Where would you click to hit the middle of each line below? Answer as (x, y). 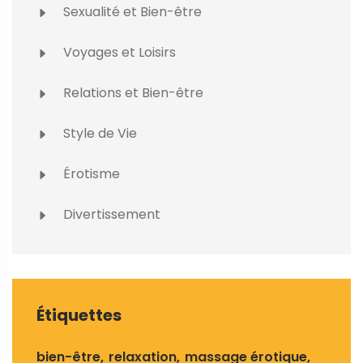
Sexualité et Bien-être (131, 12)
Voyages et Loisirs (118, 53)
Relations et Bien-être (132, 93)
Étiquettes (79, 316)
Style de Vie (98, 134)
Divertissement (110, 215)
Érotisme (90, 174)
